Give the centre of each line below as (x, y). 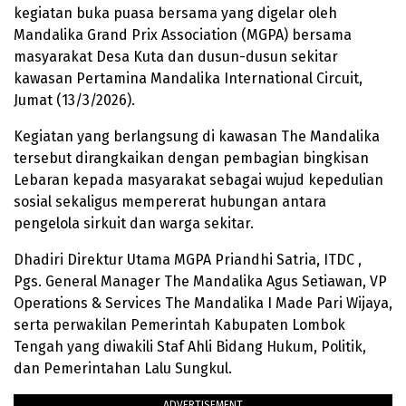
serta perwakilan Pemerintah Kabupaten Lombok (179, 325)
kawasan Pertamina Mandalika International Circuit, (188, 79)
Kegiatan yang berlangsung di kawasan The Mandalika (197, 137)
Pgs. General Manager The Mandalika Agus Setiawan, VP (200, 282)
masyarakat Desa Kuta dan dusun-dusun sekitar (176, 57)
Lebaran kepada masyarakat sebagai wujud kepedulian (198, 180)
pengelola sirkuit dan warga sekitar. (134, 224)
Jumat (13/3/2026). (74, 101)
